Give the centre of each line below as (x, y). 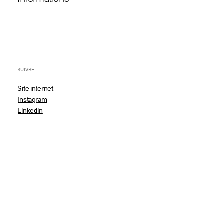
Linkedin (30, 110)
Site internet (36, 88)
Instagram (32, 99)
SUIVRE (26, 69)
